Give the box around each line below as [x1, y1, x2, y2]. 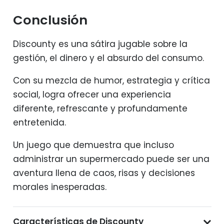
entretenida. [12, 116, 66, 128]
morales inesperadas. [12, 180, 106, 193]
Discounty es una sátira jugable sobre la [12, 37, 187, 50]
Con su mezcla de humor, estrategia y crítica [12, 74, 210, 86]
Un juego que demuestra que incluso [12, 138, 174, 151]
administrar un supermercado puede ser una [12, 152, 209, 165]
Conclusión [12, 10, 87, 29]
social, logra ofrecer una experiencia [12, 88, 171, 100]
